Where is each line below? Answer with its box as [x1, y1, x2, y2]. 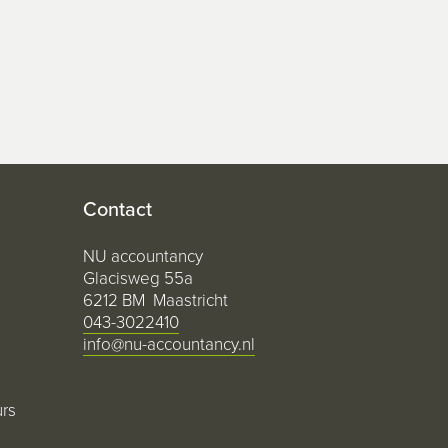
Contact [83, 197, 153, 222]
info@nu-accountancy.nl [83, 333, 256, 355]
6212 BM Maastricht [83, 289, 229, 311]
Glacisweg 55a [83, 267, 194, 289]
